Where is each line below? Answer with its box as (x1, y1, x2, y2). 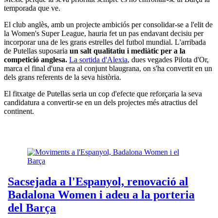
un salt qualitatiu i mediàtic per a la (68, 46, 185, 55)
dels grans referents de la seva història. (4, 73, 121, 81)
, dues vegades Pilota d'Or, (127, 55, 209, 64)
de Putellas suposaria (4, 46, 68, 55)
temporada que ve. (4, 3, 62, 12)
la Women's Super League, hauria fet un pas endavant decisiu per (4, 29, 203, 37)
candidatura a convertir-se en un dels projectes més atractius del (4, 98, 198, 107)
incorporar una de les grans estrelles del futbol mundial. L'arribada (4, 37, 206, 46)
